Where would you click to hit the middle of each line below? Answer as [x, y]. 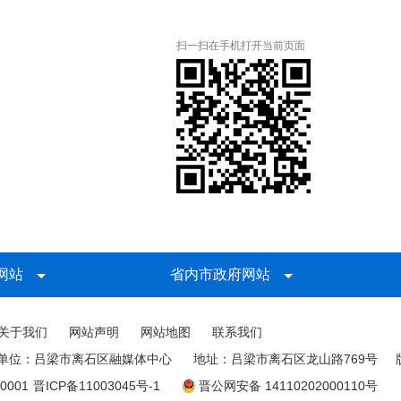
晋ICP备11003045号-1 [96, 386]
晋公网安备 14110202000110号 [288, 386]
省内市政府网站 [221, 274]
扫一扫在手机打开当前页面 [241, 46]
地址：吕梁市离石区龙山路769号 [286, 359]
